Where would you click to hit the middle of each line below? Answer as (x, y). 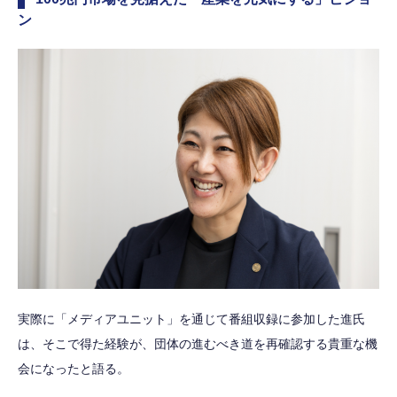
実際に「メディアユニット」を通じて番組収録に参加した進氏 (191, 319)
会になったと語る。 (74, 368)
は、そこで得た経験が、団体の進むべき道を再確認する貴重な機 (198, 343)
